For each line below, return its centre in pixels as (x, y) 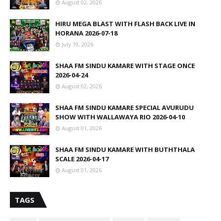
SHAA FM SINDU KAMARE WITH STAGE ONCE (125, 66)
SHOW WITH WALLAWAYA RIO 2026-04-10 (120, 117)
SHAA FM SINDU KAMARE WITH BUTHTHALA (125, 149)
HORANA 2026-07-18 (86, 33)
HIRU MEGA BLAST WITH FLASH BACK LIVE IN (125, 24)
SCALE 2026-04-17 (82, 159)
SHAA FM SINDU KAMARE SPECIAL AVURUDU (125, 108)
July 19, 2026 (77, 44)
